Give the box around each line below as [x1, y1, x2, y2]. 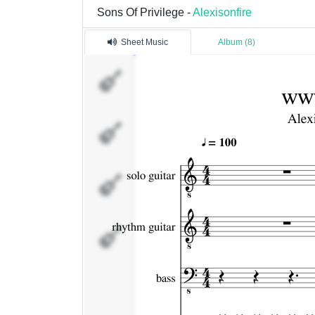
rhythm [136, 120, 165, 130]
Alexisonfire [193, 6, 252, 19]
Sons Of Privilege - [97, 6, 193, 19]
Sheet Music [121, 37, 168, 48]
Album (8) [218, 37, 255, 48]
